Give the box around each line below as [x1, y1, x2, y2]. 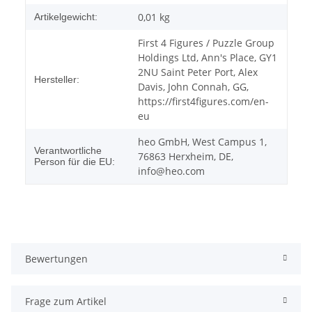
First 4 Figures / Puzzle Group [138, 36, 274, 49]
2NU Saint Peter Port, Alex [138, 65, 258, 79]
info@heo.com [138, 164, 205, 178]
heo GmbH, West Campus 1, [138, 134, 267, 148]
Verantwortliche [34, 144, 102, 156]
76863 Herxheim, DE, [138, 149, 233, 163]
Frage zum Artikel [25, 294, 107, 308]
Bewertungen [25, 251, 88, 265]
